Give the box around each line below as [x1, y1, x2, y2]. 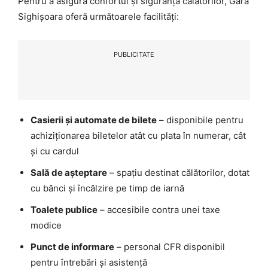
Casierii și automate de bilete [31, 114, 157, 126]
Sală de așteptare [31, 167, 107, 179]
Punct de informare [31, 241, 114, 253]
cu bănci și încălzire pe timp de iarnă [31, 182, 184, 194]
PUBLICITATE [114, 50, 154, 59]
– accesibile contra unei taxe [98, 204, 220, 216]
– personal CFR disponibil [114, 241, 225, 253]
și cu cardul [31, 145, 79, 157]
